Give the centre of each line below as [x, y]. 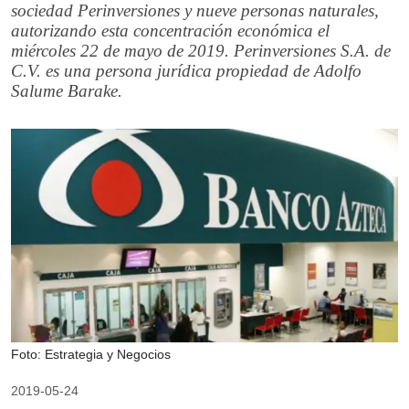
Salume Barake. [67, 91]
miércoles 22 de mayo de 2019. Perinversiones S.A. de [201, 51]
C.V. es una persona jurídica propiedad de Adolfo [186, 71]
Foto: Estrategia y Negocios [91, 354]
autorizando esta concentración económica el [170, 31]
